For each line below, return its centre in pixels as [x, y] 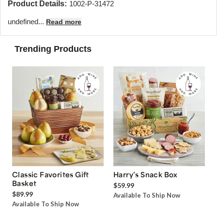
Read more [64, 22]
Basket [24, 183]
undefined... [27, 22]
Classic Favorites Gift [51, 175]
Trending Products [53, 49]
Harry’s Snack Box [146, 175]
